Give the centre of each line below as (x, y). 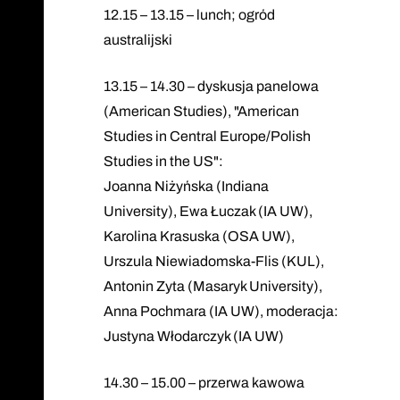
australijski (137, 39)
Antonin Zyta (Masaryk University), (212, 286)
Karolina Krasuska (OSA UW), (199, 236)
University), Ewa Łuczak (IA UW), (208, 211)
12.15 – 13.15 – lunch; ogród (189, 14)
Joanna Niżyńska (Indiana (186, 186)
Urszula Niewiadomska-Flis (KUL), (213, 261)
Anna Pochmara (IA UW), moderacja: (221, 311)
